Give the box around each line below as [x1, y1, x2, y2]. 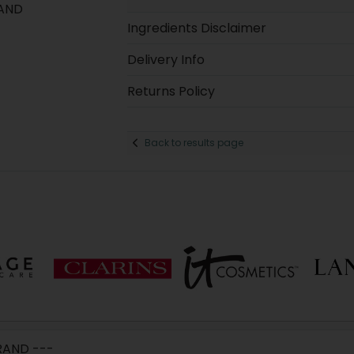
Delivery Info [126, 50, 205, 69]
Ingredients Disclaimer [126, 18, 266, 37]
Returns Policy [126, 81, 215, 100]
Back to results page [144, 136, 243, 150]
